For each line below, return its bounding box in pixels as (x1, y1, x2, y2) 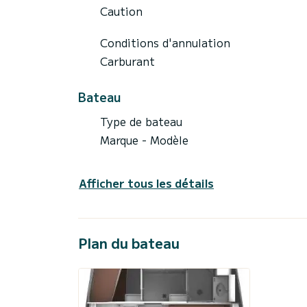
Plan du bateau (78, 232, 180, 253)
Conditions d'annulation (100, 34, 230, 51)
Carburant (100, 52, 155, 69)
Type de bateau (100, 112, 182, 130)
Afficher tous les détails (79, 174, 214, 191)
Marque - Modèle (100, 131, 188, 148)
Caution (100, 2, 143, 19)
